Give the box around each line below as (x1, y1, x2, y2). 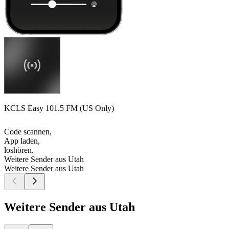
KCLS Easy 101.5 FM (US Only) (4, 104, 114, 113)
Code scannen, (4, 127, 52, 136)
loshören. (4, 146, 34, 155)
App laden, (4, 136, 40, 146)
